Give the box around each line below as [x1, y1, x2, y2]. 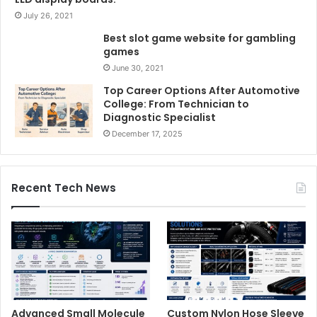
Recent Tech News [11, 180, 116, 196]
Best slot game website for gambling [103, 31, 296, 46]
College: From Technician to [103, 97, 249, 112]
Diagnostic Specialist [103, 110, 216, 125]
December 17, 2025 [112, 129, 183, 139]
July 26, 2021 [23, 11, 73, 21]
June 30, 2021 [112, 63, 163, 74]
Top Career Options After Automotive [103, 83, 300, 98]
